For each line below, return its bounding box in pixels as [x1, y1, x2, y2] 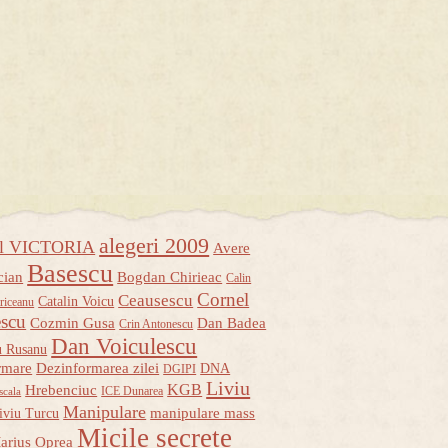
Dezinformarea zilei [36, 360, 160, 377]
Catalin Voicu [38, 294, 115, 310]
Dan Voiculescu [51, 333, 198, 360]
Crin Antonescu [119, 317, 194, 332]
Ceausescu [118, 291, 194, 311]
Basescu [27, 259, 114, 289]
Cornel [197, 289, 250, 311]
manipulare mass [150, 405, 256, 422]
